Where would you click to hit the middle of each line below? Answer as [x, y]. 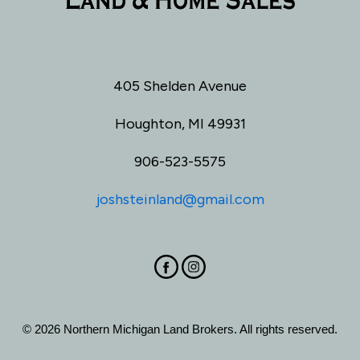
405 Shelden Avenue [180, 86]
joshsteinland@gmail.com [180, 199]
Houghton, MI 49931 [180, 123]
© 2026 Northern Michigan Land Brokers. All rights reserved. [180, 329]
